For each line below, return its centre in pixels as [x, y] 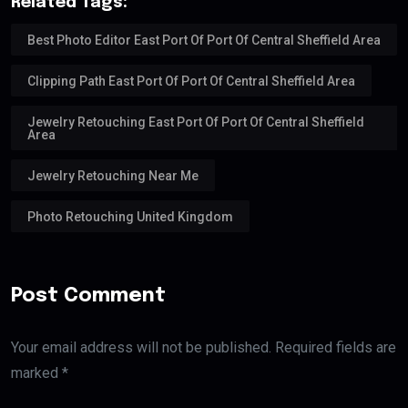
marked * [40, 372]
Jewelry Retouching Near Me [113, 175]
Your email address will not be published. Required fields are [204, 347]
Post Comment [88, 296]
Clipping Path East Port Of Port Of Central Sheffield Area [191, 81]
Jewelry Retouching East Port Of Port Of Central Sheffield [196, 122]
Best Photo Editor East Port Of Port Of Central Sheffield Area [204, 40]
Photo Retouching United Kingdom [130, 216]
